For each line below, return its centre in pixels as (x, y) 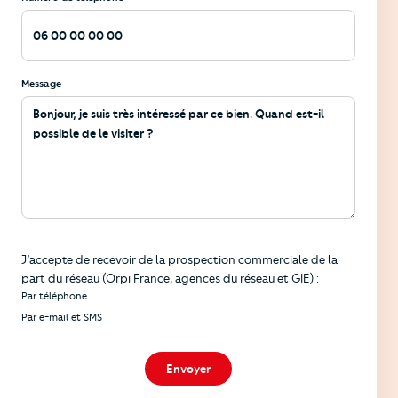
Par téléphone (54, 295)
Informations (61, 239)
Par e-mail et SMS (62, 317)
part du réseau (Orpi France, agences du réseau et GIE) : (170, 278)
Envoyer (188, 368)
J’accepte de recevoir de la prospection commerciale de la (179, 259)
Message (41, 83)
